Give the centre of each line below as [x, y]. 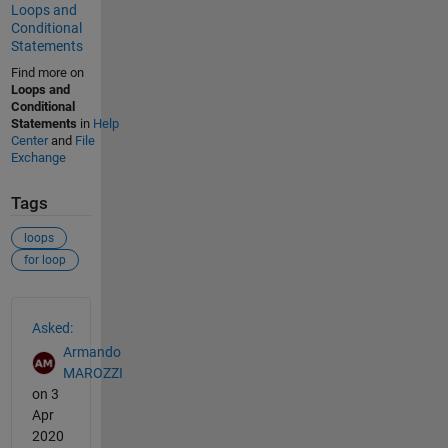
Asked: [52, 327]
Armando [91, 352]
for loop [44, 259]
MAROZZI [92, 373]
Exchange [38, 158]
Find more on [47, 73]
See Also [50, 307]
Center [29, 141]
